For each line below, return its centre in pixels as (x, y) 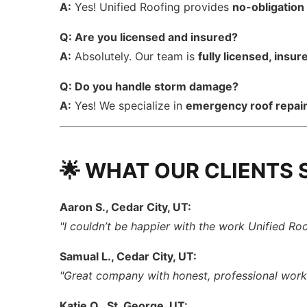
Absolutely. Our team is (135, 56)
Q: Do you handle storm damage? (149, 86)
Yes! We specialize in (129, 106)
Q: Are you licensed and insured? (149, 37)
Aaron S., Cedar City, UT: (126, 207)
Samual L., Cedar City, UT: (128, 256)
